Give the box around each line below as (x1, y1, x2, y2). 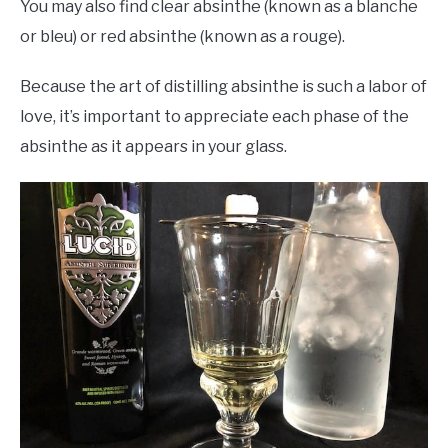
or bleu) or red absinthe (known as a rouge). (20, 27, 345, 47)
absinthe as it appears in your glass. (20, 137, 287, 157)
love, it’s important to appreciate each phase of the (20, 107, 409, 127)
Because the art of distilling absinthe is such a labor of (20, 77, 427, 97)
